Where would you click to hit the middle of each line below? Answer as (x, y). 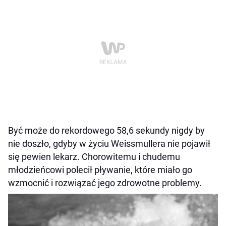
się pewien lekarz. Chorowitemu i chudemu (94, 156)
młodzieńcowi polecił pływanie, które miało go (100, 169)
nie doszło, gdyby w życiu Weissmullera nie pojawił (109, 143)
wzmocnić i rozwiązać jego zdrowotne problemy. (105, 183)
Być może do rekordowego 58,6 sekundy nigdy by (106, 130)
